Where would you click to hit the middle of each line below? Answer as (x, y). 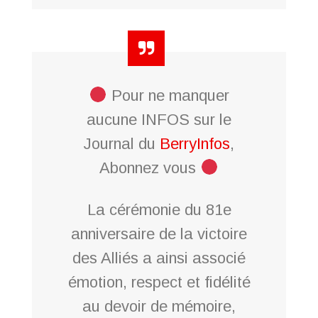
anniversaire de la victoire (159, 234)
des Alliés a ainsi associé (159, 258)
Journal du (122, 143)
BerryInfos (195, 143)
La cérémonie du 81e (159, 209)
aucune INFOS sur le (159, 119)
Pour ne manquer (168, 95)
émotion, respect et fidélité (159, 282)
